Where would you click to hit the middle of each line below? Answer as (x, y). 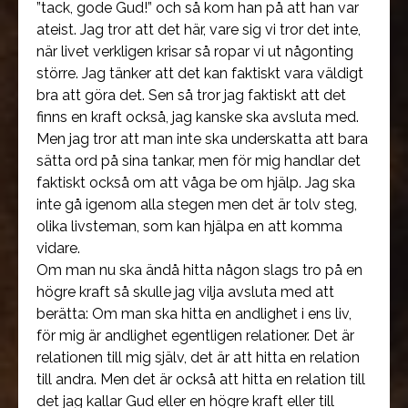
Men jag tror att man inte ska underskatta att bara (202, 139)
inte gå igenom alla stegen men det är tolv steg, (197, 204)
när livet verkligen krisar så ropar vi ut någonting (195, 51)
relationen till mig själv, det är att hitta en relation (198, 357)
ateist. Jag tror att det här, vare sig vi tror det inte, (199, 30)
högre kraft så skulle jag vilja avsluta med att (185, 292)
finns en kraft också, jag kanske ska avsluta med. (198, 117)
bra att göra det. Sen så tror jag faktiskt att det (191, 95)
